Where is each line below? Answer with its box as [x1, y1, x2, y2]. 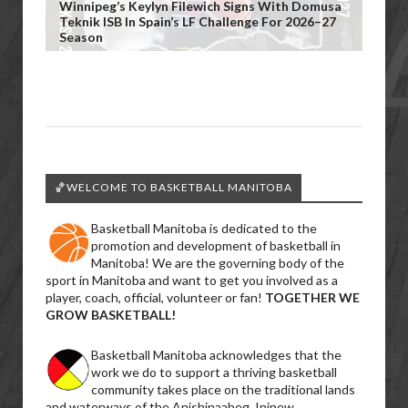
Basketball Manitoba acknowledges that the [91, 347, 342, 362]
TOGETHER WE [265, 290, 360, 305]
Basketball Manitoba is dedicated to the [91, 220, 317, 236]
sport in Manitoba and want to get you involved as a [46, 272, 338, 288]
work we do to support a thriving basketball [91, 364, 337, 380]
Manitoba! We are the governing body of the [91, 255, 344, 270]
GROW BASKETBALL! [46, 307, 176, 322]
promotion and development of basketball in [91, 238, 341, 253]
